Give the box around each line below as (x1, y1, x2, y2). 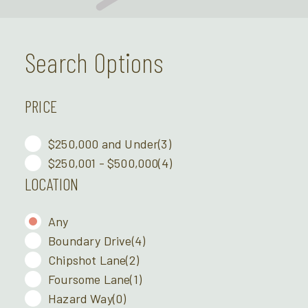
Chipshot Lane (48, 252, 126, 268)
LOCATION (25, 174, 79, 195)
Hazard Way (48, 291, 113, 307)
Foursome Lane (48, 272, 131, 287)
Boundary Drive (48, 233, 132, 249)
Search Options (25, 45, 164, 79)
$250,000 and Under (48, 136, 159, 152)
